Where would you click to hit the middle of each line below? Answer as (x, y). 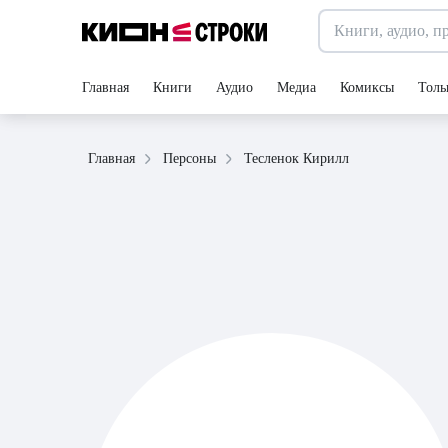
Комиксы (367, 87)
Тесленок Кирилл (296, 158)
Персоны (189, 158)
